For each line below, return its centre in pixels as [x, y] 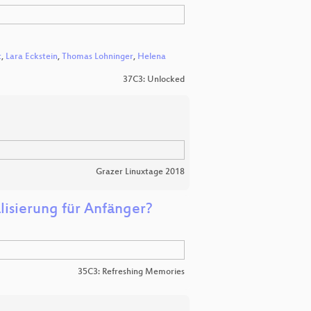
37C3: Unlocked [154, 80]
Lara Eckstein [32, 57]
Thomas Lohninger [98, 57]
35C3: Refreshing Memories [131, 272]
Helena [152, 57]
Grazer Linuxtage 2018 [140, 173]
